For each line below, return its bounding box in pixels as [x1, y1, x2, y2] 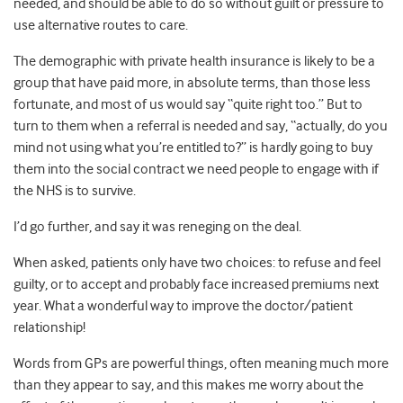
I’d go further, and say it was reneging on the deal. [13, 219, 301, 236]
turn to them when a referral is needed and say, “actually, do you [13, 118, 388, 135]
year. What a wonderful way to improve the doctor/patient [13, 298, 353, 315]
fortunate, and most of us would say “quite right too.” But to [13, 96, 363, 113]
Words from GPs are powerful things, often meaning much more [13, 355, 389, 372]
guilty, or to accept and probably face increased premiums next [13, 276, 379, 293]
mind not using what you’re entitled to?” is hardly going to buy [13, 139, 372, 157]
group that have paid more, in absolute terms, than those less [13, 75, 371, 92]
